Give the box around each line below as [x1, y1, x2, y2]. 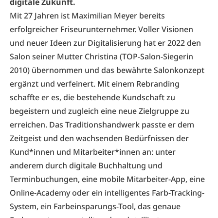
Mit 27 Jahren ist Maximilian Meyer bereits [10, 10, 165, 21]
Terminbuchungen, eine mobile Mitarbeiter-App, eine [10, 174, 205, 184]
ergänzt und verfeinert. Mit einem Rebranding [10, 78, 180, 89]
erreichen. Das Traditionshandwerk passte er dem [10, 119, 194, 130]
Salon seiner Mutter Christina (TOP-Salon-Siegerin [10, 51, 193, 62]
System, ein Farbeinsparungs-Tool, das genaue [10, 201, 181, 212]
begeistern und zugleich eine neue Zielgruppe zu [10, 106, 189, 116]
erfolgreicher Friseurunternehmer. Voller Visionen [10, 24, 193, 35]
